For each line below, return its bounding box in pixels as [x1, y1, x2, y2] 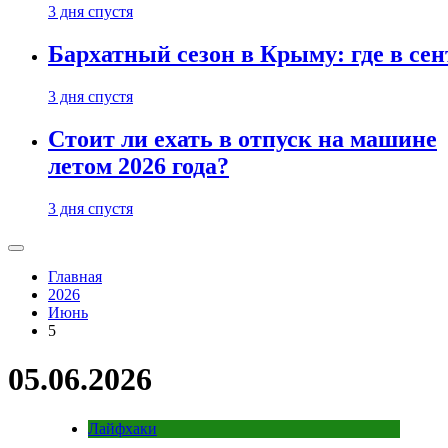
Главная [48, 268, 102, 285]
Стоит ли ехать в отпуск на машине [48, 126, 437, 153]
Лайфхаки [88, 419, 157, 437]
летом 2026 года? [48, 153, 229, 180]
